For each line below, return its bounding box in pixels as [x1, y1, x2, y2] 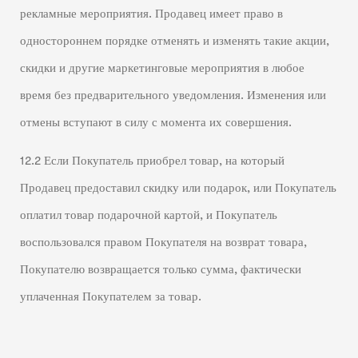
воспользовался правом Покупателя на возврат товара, [19, 236, 307, 250]
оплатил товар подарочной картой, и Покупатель [19, 209, 277, 223]
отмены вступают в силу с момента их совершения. [19, 115, 292, 129]
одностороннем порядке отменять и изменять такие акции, [19, 34, 329, 48]
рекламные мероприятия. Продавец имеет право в [19, 6, 283, 21]
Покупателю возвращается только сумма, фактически [19, 263, 301, 277]
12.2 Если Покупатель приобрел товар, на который [19, 154, 284, 169]
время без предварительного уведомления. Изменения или [19, 88, 326, 102]
